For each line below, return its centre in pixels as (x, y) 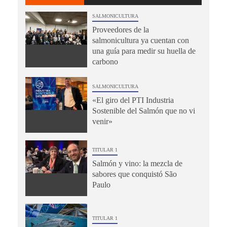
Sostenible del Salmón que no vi (143, 110)
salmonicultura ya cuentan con (140, 40)
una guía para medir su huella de (144, 51)
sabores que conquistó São (134, 174)
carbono (105, 61)
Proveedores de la (120, 29)
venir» (102, 121)
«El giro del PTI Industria (133, 100)
